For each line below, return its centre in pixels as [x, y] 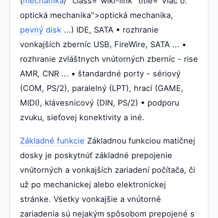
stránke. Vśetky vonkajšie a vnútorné [91, 199]
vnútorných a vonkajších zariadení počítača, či [108, 170]
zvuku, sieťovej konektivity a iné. [82, 117]
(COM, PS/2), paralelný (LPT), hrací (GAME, [102, 88]
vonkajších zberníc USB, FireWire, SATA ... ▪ [103, 44]
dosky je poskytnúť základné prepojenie [96, 155]
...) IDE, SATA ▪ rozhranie [110, 29]
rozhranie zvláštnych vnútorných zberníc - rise [109, 59]
